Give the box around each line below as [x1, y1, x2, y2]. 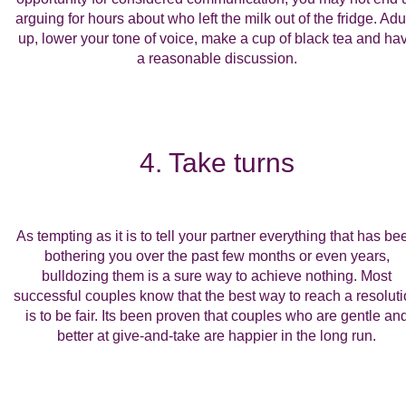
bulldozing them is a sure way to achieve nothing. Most [42, 268, 391, 285]
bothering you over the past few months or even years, [43, 248, 390, 265]
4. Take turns [139, 148, 295, 179]
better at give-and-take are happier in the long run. [57, 328, 376, 344]
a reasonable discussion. [136, 51, 297, 67]
